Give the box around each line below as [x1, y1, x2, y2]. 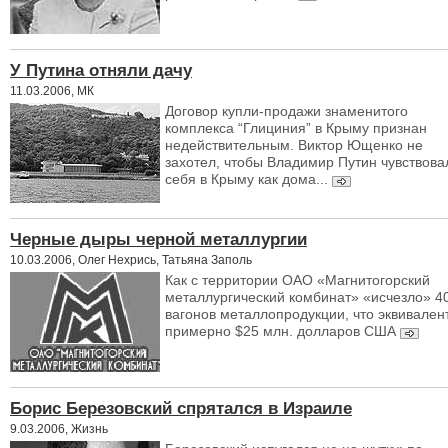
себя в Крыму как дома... [165, 171, 332, 187]
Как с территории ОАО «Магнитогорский [165, 272, 430, 288]
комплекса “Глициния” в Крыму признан [165, 120, 427, 136]
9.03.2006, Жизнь [10, 422, 108, 435]
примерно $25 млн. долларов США [165, 323, 396, 339]
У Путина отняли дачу [10, 60, 192, 80]
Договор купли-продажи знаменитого [165, 103, 408, 119]
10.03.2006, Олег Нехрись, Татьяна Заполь [10, 253, 252, 266]
